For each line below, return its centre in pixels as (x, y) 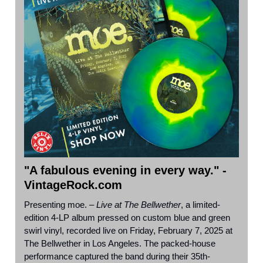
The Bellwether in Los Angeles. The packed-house (120, 243)
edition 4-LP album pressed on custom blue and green (127, 217)
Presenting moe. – (60, 204)
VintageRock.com (73, 185)
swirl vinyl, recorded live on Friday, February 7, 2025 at (128, 230)
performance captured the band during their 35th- (117, 256)
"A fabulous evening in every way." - (125, 170)
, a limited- (200, 204)
